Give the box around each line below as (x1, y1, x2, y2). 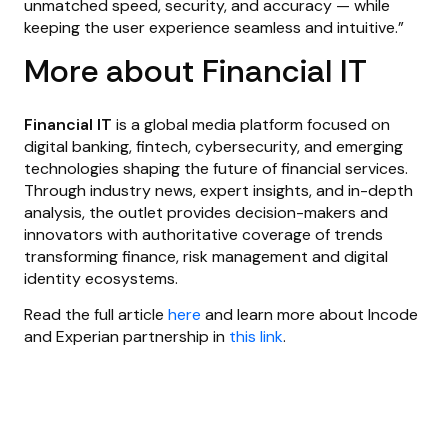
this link (229, 325, 283, 347)
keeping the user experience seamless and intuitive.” (24, 16, 404, 38)
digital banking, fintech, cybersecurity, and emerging (24, 136, 403, 158)
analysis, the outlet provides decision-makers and (24, 202, 388, 224)
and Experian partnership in (24, 325, 229, 347)
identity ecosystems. (24, 268, 178, 290)
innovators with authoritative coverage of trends (24, 224, 383, 246)
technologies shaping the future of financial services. (24, 158, 408, 180)
